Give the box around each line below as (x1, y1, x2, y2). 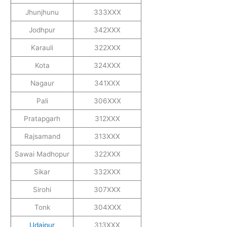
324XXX (94, 61, 121, 70)
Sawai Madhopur (15, 150, 69, 159)
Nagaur (30, 79, 54, 88)
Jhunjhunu (25, 8, 59, 17)
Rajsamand (24, 132, 60, 141)
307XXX (94, 185, 121, 194)
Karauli (31, 44, 53, 52)
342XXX (94, 26, 121, 34)
